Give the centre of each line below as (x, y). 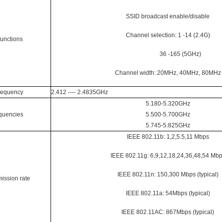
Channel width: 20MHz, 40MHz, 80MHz (168, 73)
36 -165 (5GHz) (168, 54)
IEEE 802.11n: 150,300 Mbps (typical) (168, 174)
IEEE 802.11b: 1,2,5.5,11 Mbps (168, 137)
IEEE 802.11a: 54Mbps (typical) (168, 193)
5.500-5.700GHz (168, 114)
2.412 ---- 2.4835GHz (79, 92)
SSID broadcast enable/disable (168, 16)
